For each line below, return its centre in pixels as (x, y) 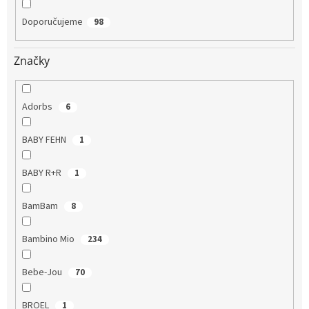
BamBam (41, 206)
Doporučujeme (52, 22)
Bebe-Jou (43, 272)
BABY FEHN (45, 140)
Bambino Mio (49, 239)
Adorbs (38, 107)
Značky (32, 60)
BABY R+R (42, 173)
